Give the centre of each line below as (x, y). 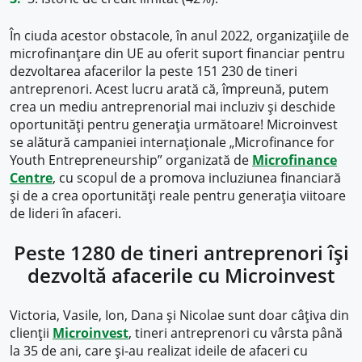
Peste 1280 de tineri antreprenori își (181, 253)
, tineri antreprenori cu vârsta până (236, 333)
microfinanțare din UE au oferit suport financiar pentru (177, 54)
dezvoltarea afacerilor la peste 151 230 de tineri (154, 72)
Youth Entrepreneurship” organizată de (131, 160)
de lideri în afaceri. (65, 214)
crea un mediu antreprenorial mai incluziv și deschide (173, 107)
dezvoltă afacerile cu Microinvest (181, 276)
